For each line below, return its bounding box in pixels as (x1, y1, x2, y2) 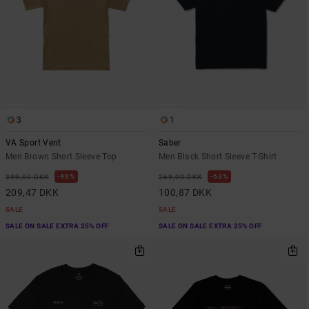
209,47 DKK (6, 186, 59, 198)
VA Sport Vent (6, 137, 61, 148)
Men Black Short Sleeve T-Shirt (159, 151, 277, 161)
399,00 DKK (6, 172, 49, 181)
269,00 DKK (159, 172, 202, 181)
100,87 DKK (159, 186, 212, 198)
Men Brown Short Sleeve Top (6, 151, 117, 161)
